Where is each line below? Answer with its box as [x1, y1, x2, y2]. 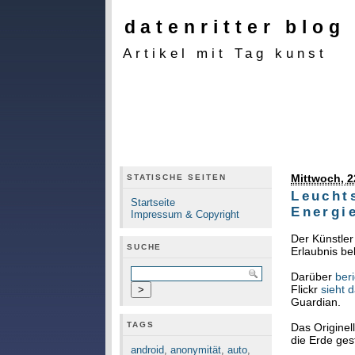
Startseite [130, 197, 175, 208]
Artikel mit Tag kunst [122, 45, 327, 61]
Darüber [291, 270, 336, 284]
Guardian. [291, 296, 342, 309]
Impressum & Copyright [130, 208, 239, 220]
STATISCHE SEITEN [126, 173, 227, 181]
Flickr [291, 283, 322, 296]
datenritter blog [124, 16, 346, 37]
